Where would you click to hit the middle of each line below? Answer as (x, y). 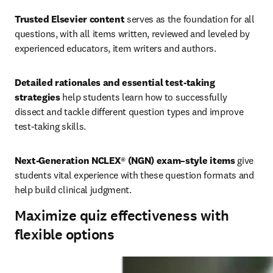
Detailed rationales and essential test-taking (115, 82)
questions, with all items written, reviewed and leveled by (132, 34)
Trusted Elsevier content (70, 19)
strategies (37, 97)
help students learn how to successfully (144, 97)
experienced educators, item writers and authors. (115, 48)
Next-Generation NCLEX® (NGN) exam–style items (125, 160)
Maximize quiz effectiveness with (122, 216)
